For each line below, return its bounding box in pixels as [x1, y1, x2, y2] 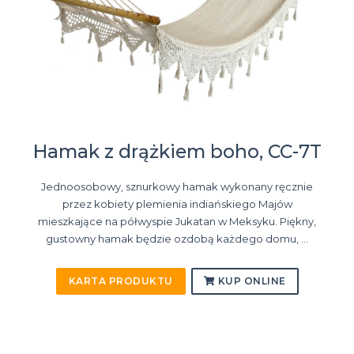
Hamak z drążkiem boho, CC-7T [32, 141, 322, 164]
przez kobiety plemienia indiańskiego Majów [62, 198, 292, 211]
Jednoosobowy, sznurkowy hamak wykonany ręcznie [41, 180, 313, 194]
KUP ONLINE [215, 275, 286, 288]
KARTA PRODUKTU [68, 275, 173, 288]
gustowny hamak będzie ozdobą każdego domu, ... [46, 232, 308, 246]
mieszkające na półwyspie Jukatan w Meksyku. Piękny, [38, 215, 316, 228]
